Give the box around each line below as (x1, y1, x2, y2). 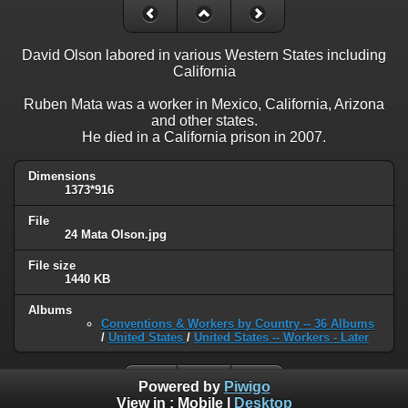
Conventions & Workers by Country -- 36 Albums (101, 316, 374, 331)
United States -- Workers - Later (194, 330, 369, 344)
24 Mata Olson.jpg (65, 227, 167, 241)
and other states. (150, 112, 258, 128)
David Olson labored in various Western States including (22, 46, 386, 63)
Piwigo (223, 378, 270, 394)
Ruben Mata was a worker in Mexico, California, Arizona (24, 96, 384, 112)
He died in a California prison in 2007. (82, 128, 326, 145)
